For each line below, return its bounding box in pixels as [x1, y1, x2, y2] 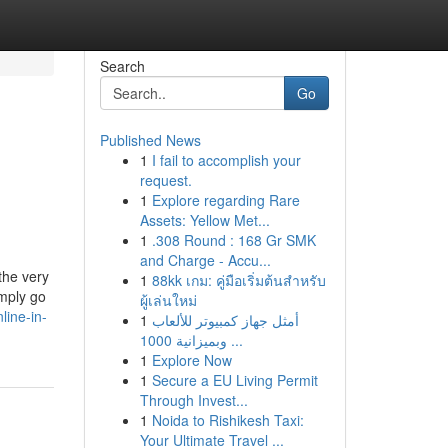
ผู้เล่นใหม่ [139, 290, 197, 310]
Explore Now [151, 350, 232, 370]
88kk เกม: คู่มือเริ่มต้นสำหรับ [151, 270, 326, 290]
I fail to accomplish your [151, 150, 301, 170]
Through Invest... [139, 390, 248, 410]
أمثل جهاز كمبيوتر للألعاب [151, 310, 299, 330]
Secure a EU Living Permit [151, 370, 318, 390]
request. [139, 170, 192, 190]
